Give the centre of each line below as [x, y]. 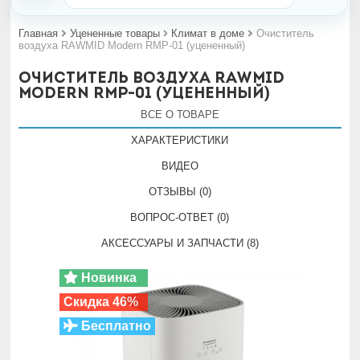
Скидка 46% [100, 302]
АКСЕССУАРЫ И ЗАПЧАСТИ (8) [180, 243]
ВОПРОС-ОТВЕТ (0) [180, 217]
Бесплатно [114, 326]
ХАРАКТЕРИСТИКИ [180, 140]
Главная [39, 33]
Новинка [107, 278]
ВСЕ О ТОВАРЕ [180, 115]
